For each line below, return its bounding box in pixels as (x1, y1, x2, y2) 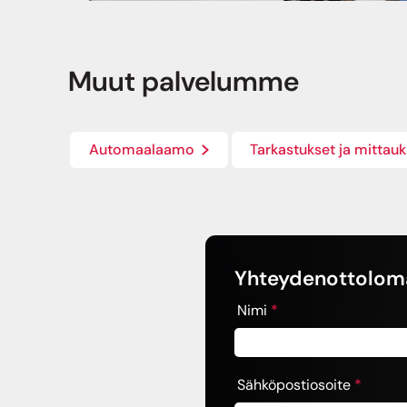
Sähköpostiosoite (236, 375, 354, 395)
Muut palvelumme (68, 64, 300, 100)
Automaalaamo (88, 140, 194, 160)
